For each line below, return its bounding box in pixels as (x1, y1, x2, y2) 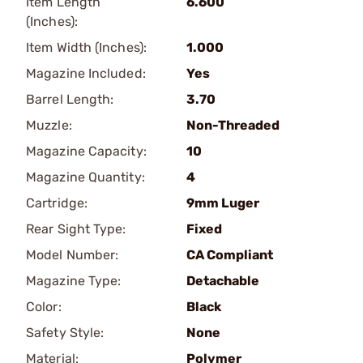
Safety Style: (26, 325, 105, 340)
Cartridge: (26, 195, 88, 211)
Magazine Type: (26, 273, 122, 288)
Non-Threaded (186, 117, 280, 133)
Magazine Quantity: (26, 169, 145, 185)
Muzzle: (26, 117, 72, 133)
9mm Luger (186, 195, 259, 211)
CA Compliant (186, 247, 273, 263)
